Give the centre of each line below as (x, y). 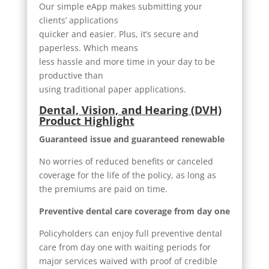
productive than (71, 75)
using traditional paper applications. (112, 89)
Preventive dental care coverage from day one (134, 211)
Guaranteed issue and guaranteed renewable (131, 139)
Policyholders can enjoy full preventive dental (130, 233)
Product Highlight (86, 120)
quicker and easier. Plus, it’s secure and (119, 34)
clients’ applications (78, 20)
